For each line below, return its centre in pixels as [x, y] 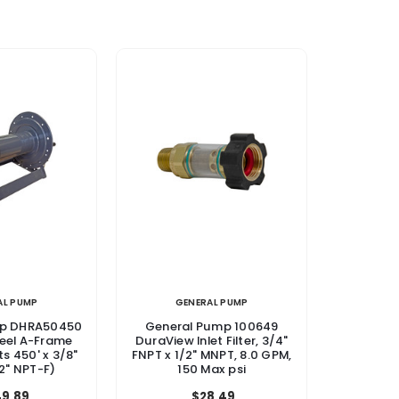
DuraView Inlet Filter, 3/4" [212, 341]
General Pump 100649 [212, 327]
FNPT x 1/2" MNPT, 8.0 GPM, [212, 355]
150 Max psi [212, 370]
